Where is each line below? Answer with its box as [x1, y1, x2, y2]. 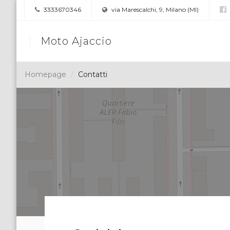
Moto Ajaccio [41, 35, 112, 47]
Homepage [25, 70, 66, 79]
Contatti [78, 70, 107, 79]
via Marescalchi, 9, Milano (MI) [110, 6, 199, 13]
